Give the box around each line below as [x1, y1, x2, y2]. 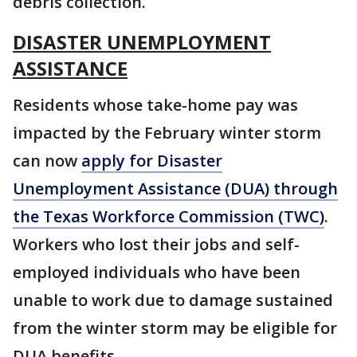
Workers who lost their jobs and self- [13, 233, 300, 255]
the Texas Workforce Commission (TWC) [13, 206, 324, 227]
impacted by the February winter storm [13, 122, 321, 143]
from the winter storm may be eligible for [13, 317, 337, 339]
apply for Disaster [81, 150, 222, 171]
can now [13, 150, 81, 171]
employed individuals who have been [13, 261, 300, 283]
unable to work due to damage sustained [13, 289, 333, 311]
